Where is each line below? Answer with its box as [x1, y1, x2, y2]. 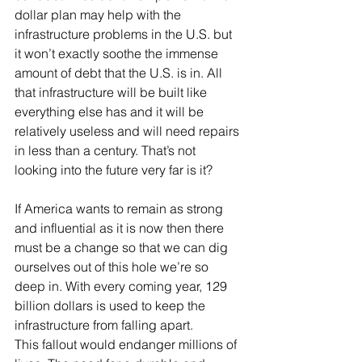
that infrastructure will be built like [15, 84, 210, 100]
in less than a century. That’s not [15, 142, 199, 158]
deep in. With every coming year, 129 [15, 278, 230, 294]
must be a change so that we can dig [15, 239, 231, 255]
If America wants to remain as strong [15, 200, 226, 217]
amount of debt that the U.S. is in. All [15, 65, 225, 81]
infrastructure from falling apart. [15, 317, 196, 333]
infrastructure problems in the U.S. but [15, 26, 235, 42]
